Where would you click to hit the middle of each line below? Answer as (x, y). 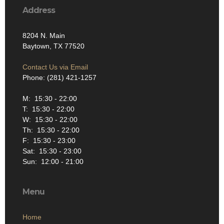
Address (39, 10)
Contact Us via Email (55, 67)
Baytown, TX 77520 (53, 46)
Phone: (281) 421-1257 (59, 77)
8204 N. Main (44, 35)
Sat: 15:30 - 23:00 (52, 151)
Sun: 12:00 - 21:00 (53, 161)
